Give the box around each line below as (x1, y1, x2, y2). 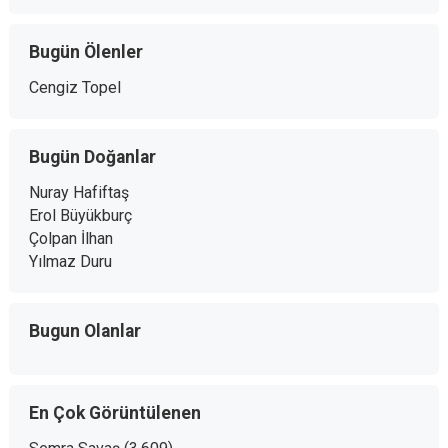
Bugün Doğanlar (28, 147, 156, 167)
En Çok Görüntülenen (28, 403, 201, 423)
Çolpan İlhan (28, 229, 113, 248)
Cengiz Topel (28, 78, 121, 97)
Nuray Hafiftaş (28, 183, 129, 202)
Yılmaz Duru (28, 252, 112, 271)
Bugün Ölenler (28, 42, 143, 62)
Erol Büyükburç (28, 206, 132, 225)
